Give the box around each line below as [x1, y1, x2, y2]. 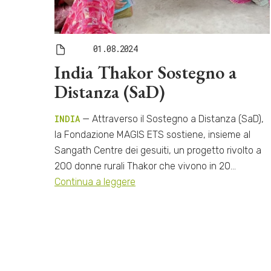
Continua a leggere [54, 175, 135, 188]
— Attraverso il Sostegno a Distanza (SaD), [80, 113, 264, 125]
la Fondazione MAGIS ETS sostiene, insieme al [54, 128, 250, 140]
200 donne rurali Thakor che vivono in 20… [54, 160, 236, 172]
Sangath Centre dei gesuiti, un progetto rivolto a [54, 144, 261, 156]
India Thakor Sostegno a [54, 60, 237, 84]
